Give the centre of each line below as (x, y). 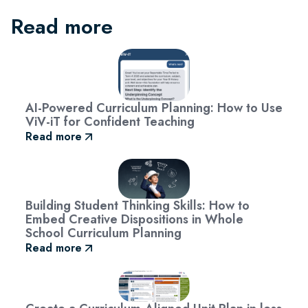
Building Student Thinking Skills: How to (137, 205)
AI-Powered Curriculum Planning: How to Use (154, 108)
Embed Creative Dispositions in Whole (134, 219)
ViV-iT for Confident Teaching (110, 121)
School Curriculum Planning (103, 233)
